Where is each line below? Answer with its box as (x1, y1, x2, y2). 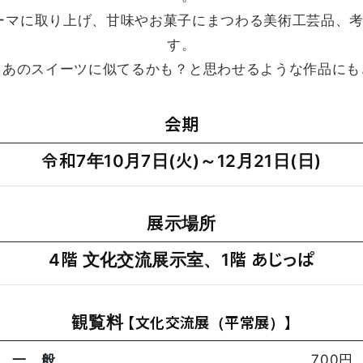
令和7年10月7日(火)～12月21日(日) (41, 151, 322, 171)
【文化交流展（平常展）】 (127, 314, 293, 331)
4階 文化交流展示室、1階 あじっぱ (49, 250, 314, 270)
